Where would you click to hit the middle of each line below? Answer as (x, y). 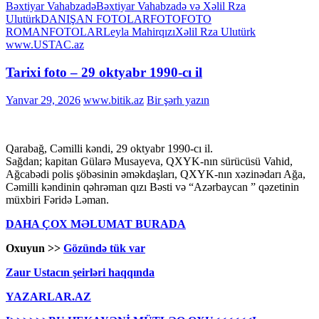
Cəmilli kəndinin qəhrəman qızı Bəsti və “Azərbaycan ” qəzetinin (152, 187)
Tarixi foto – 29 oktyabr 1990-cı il (104, 72)
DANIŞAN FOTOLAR (95, 19)
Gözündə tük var (104, 248)
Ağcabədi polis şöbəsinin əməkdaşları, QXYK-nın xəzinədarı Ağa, (156, 174)
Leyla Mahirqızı (139, 32)
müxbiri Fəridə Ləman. (57, 199)
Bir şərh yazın (178, 100)
